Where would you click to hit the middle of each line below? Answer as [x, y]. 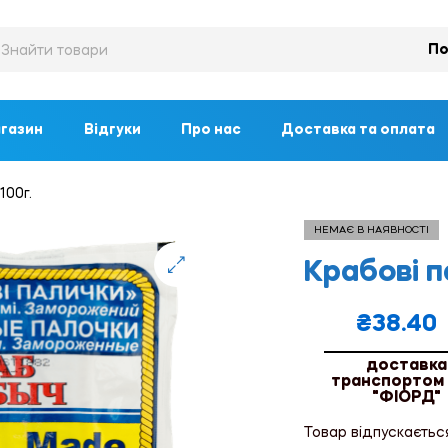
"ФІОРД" [406, 397]
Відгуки [112, 129]
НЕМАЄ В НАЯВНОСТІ [371, 229]
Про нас [211, 129]
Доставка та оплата [358, 129]
